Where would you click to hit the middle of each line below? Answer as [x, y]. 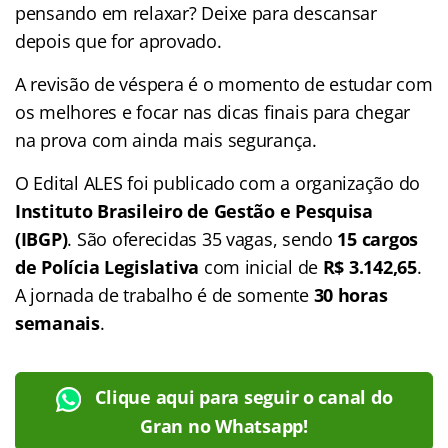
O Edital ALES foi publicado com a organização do [218, 182]
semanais [57, 322]
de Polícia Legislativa [107, 266]
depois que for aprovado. [118, 40]
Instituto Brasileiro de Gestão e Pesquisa [194, 210]
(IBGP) [41, 238]
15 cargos [375, 238]
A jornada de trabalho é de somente [164, 294]
